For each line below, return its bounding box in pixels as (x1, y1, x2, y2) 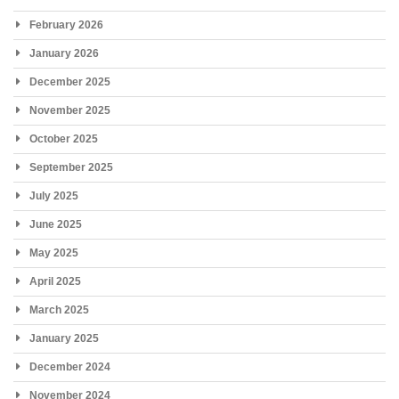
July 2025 (29, 189, 78, 202)
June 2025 (29, 217, 82, 231)
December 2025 (29, 75, 110, 88)
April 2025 (29, 274, 81, 288)
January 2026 (29, 46, 99, 60)
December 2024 (29, 360, 110, 373)
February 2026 (29, 18, 103, 31)
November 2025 (29, 103, 110, 117)
